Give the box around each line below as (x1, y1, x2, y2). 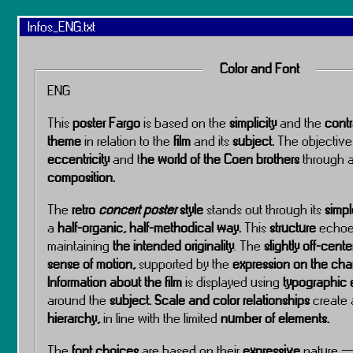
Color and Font (219, 58, 299, 78)
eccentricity (47, 149, 110, 169)
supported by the (136, 254, 229, 273)
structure (269, 217, 319, 237)
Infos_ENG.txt (28, 17, 95, 36)
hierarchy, (47, 308, 100, 328)
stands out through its (206, 199, 325, 219)
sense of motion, (47, 254, 136, 273)
